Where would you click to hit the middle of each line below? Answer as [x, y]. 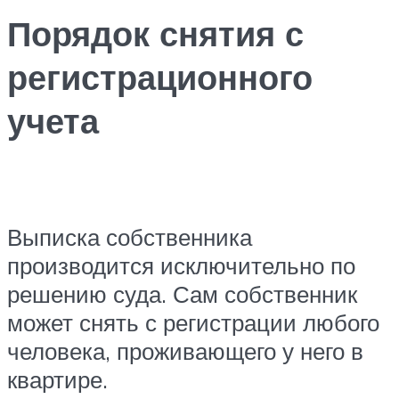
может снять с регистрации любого [193, 322]
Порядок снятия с [155, 34]
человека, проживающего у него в [185, 350]
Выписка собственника [130, 236]
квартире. [57, 379]
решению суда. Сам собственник [182, 293]
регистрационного [160, 77]
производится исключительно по [181, 265]
